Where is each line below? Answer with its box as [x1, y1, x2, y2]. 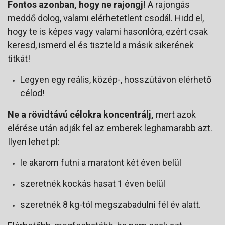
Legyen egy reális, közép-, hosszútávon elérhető [20, 74, 211, 85]
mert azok [154, 109, 196, 120]
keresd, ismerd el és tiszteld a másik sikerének [8, 40, 194, 51]
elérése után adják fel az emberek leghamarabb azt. [8, 123, 212, 134]
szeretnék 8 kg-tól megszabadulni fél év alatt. [20, 199, 201, 210]
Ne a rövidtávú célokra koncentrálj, [8, 109, 154, 120]
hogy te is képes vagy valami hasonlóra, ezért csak [8, 26, 208, 37]
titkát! [8, 53, 30, 64]
